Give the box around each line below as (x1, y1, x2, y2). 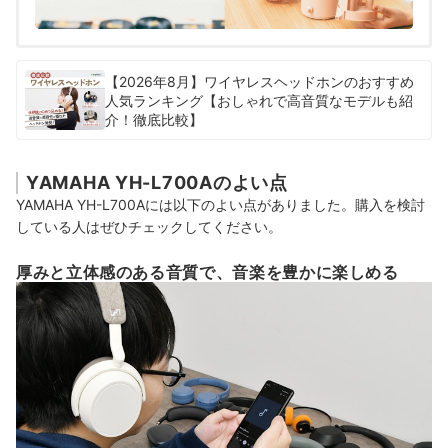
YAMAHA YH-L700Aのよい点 (26, 172, 288, 194)
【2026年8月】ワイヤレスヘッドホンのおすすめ (105, 72, 414, 90)
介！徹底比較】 (105, 110, 203, 128)
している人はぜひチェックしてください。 (16, 218, 282, 236)
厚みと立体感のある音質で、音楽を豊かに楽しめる (16, 262, 399, 283)
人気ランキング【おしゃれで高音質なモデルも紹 (105, 91, 413, 109)
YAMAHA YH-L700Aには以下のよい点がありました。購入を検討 (16, 196, 425, 214)
